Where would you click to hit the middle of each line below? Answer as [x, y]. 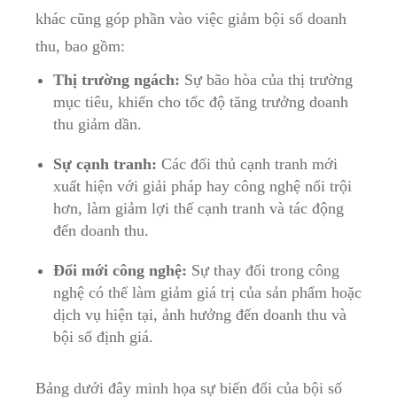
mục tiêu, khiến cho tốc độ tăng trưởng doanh [201, 102]
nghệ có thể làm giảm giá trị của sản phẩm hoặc [207, 293]
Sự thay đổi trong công [263, 271]
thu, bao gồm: [80, 47]
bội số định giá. [103, 337]
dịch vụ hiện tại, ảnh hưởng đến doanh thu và [200, 315]
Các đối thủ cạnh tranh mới [247, 164]
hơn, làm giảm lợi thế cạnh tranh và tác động [198, 209]
